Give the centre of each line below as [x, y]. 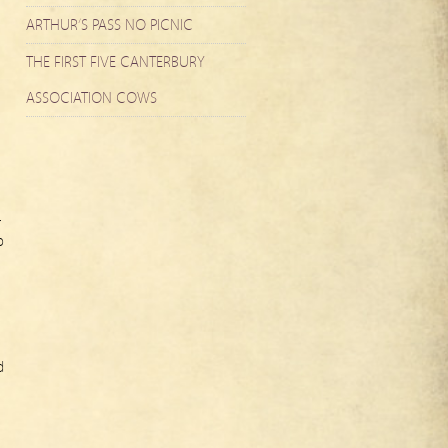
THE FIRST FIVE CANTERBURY [115, 62]
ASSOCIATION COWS [91, 98]
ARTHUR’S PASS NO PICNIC [109, 25]
